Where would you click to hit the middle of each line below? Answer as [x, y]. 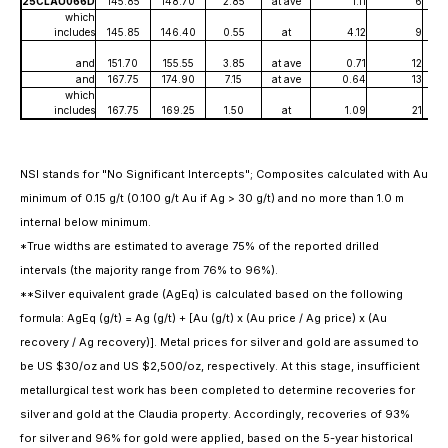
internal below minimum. [85, 222]
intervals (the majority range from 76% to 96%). [149, 270]
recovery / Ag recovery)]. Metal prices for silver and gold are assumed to [219, 342]
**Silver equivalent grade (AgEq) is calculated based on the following [211, 294]
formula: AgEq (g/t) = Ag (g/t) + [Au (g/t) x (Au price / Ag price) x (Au [203, 318]
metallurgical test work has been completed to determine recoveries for [217, 390]
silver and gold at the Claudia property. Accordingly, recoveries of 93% [215, 414]
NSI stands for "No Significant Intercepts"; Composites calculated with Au [224, 174]
